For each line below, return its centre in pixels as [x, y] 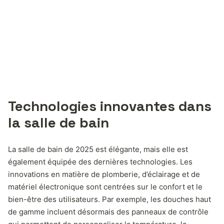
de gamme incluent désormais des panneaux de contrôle [108, 211]
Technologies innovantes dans [110, 106]
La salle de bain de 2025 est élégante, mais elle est [98, 149]
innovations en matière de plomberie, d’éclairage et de [104, 174]
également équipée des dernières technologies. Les [100, 161]
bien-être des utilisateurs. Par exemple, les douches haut [109, 199]
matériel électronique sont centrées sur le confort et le [105, 186]
